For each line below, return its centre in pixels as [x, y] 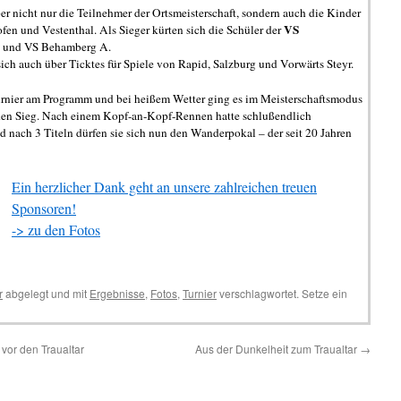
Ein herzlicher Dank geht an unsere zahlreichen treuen [164, 187]
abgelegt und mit [46, 293]
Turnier [200, 293]
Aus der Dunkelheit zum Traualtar [277, 349]
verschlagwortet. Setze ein [282, 293]
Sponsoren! [44, 208]
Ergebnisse [117, 293]
